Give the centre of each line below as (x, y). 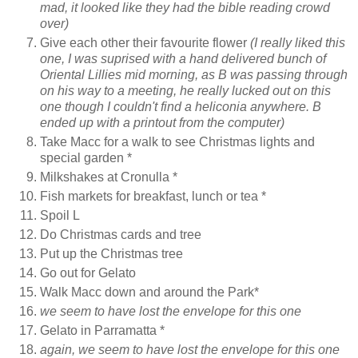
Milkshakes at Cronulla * (109, 177)
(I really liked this (298, 43)
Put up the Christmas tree (111, 254)
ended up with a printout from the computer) (162, 123)
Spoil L (60, 216)
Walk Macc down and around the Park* (149, 292)
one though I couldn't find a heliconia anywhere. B (181, 107)
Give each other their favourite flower (145, 43)
